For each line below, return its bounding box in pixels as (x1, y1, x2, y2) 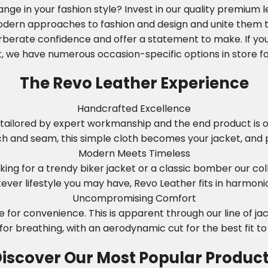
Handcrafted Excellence (77, 102, 191, 116)
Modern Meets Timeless (78, 147, 190, 161)
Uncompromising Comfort (72, 191, 196, 206)
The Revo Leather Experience (19, 72, 249, 95)
